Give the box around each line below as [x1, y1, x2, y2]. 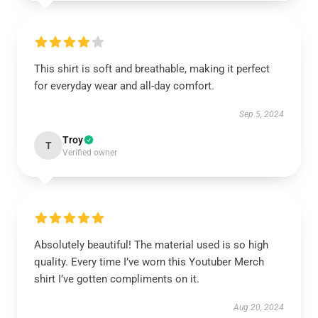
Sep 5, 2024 [239, 109, 284, 119]
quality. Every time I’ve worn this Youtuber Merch [34, 255, 264, 268]
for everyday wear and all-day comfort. [34, 79, 214, 92]
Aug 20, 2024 [234, 302, 284, 312]
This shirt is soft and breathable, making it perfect [34, 62, 270, 75]
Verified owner [62, 147, 117, 158]
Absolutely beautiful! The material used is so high [34, 238, 268, 251]
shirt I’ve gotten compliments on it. [34, 272, 199, 285]
